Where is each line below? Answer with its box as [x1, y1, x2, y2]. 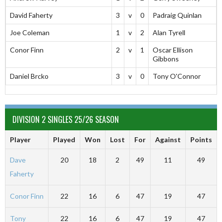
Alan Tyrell [153, 28, 185, 37]
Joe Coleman [10, 28, 50, 37]
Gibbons [153, 55, 179, 63]
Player [9, 135, 31, 144]
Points [190, 135, 212, 144]
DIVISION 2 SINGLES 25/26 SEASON [12, 113, 119, 126]
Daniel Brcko [10, 72, 49, 81]
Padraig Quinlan [153, 11, 202, 20]
